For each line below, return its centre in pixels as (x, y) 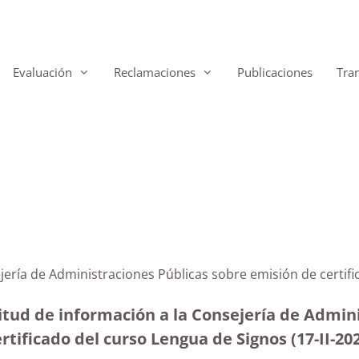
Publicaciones (275, 72)
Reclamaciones (155, 72)
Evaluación (42, 72)
